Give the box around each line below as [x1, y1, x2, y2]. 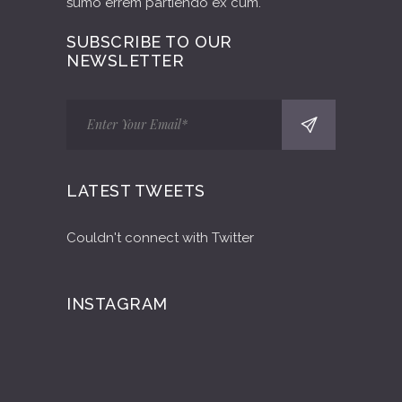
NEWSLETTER [66, 51, 185, 70]
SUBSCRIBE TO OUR [66, 32, 232, 51]
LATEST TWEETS [66, 181, 206, 200]
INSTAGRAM [66, 294, 168, 313]
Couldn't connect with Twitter [66, 230, 254, 246]
